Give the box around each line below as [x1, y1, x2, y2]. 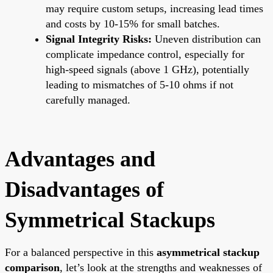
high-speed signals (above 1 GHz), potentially [46, 63, 249, 76]
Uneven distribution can [152, 32, 261, 45]
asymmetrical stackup [157, 246, 260, 258]
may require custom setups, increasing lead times [46, 2, 263, 15]
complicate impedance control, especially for [46, 48, 244, 60]
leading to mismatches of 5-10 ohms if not [46, 78, 233, 91]
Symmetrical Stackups [5, 207, 215, 232]
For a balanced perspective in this [5, 246, 157, 258]
